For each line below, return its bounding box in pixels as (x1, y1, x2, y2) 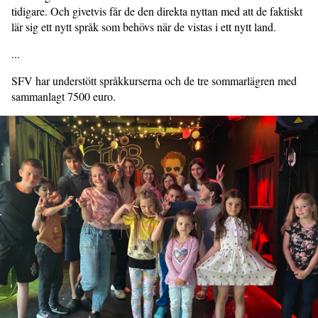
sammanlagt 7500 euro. (11, 89, 116, 104)
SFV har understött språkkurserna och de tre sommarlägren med (11, 73, 297, 88)
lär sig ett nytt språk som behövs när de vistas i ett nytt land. (11, 19, 276, 34)
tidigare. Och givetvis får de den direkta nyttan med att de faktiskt (11, 4, 302, 18)
